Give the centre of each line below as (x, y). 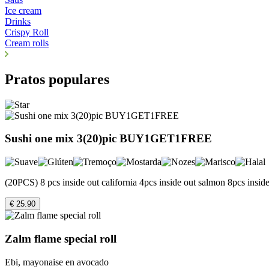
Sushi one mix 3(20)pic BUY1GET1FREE (108, 139)
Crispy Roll (27, 32)
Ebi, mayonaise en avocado (57, 262)
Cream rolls (27, 43)
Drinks (18, 21)
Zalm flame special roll (61, 238)
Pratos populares (57, 79)
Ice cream (23, 10)
